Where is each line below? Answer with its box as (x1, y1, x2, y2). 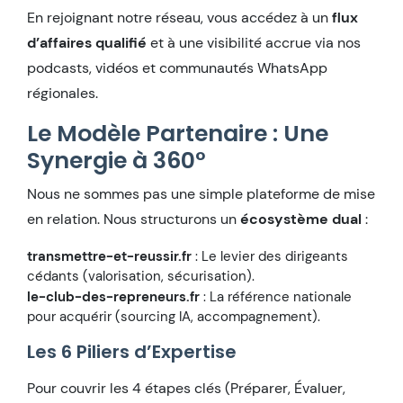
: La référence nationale (200, 287, 352, 306)
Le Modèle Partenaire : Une (27, 117, 328, 149)
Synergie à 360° (27, 144, 206, 176)
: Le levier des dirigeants (192, 246, 348, 265)
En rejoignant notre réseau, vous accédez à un (27, 7, 332, 27)
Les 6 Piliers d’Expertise (27, 338, 237, 364)
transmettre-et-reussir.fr (27, 246, 192, 265)
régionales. (27, 83, 98, 103)
